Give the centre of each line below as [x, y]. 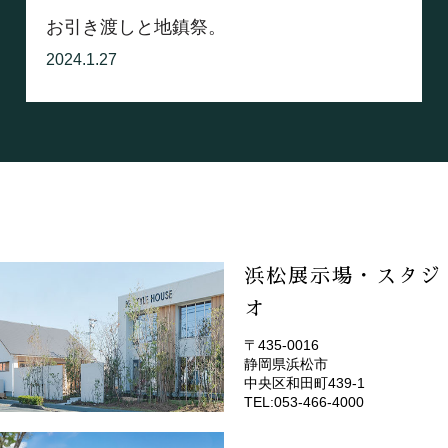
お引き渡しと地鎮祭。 [136, 26]
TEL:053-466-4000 [304, 401]
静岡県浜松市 [286, 363]
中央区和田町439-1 [304, 382]
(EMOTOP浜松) [336, 371]
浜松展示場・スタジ [343, 275]
